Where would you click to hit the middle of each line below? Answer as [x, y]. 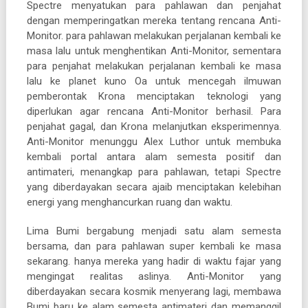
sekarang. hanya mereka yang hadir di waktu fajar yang [154, 261]
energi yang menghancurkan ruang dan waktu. [129, 202]
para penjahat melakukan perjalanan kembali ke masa [154, 66]
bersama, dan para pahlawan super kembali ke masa [154, 246]
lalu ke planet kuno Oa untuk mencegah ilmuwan [154, 81]
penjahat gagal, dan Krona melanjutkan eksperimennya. [154, 126]
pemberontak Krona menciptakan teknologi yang [154, 96]
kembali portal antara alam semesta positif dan [154, 156]
